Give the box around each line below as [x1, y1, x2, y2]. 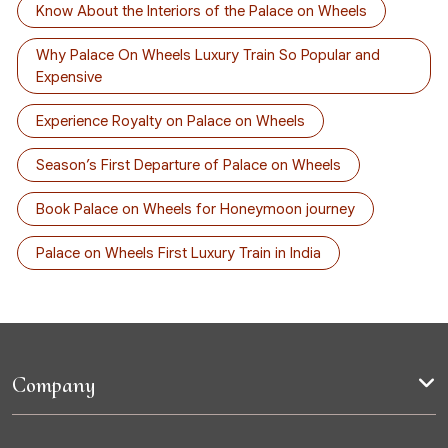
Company [12, 372, 95, 399]
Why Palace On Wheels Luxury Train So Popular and [36, 46, 380, 65]
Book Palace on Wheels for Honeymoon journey [36, 200, 355, 219]
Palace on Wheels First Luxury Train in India [36, 244, 321, 263]
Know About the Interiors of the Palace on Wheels [36, 2, 367, 21]
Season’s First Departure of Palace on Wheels [36, 156, 341, 175]
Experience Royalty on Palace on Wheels [36, 112, 305, 131]
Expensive [36, 68, 102, 87]
